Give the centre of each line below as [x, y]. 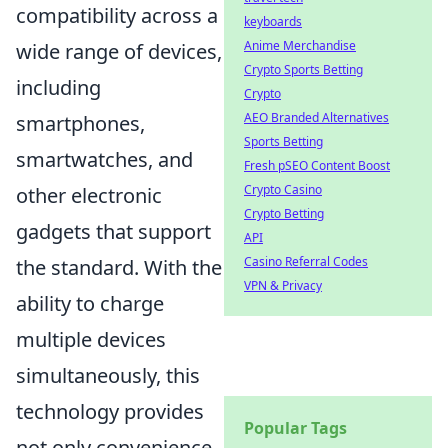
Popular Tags [295, 428]
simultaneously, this [108, 376]
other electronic [89, 196]
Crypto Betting [284, 213]
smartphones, [80, 124]
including [58, 88]
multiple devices [91, 340]
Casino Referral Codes [306, 261]
